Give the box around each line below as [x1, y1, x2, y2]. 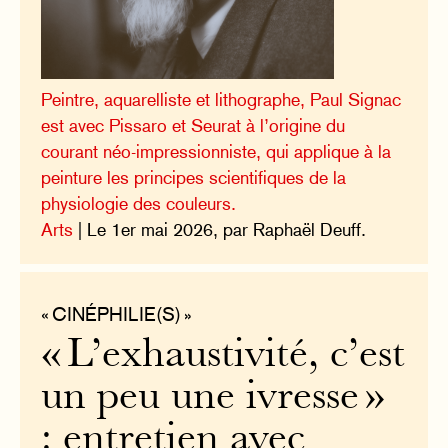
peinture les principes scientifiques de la [41, 166, 347, 188]
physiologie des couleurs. [41, 192, 237, 214]
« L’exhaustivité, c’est [41, 336, 406, 376]
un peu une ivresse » [41, 378, 386, 418]
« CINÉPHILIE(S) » [41, 302, 193, 325]
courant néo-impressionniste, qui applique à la [41, 140, 392, 162]
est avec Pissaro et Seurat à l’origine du [41, 114, 346, 136]
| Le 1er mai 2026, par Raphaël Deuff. [73, 218, 367, 240]
